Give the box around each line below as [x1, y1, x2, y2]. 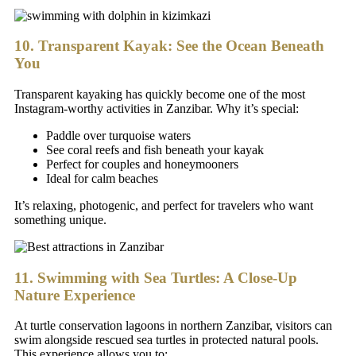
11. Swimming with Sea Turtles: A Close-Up [14, 269, 297, 286]
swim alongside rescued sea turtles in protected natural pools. [14, 333, 319, 347]
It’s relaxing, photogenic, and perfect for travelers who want [14, 199, 313, 212]
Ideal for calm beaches [46, 172, 158, 185]
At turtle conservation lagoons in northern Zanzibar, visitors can [14, 319, 332, 333]
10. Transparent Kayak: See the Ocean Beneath [14, 37, 324, 55]
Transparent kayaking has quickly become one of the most [14, 87, 305, 101]
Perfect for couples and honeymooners [46, 157, 238, 171]
